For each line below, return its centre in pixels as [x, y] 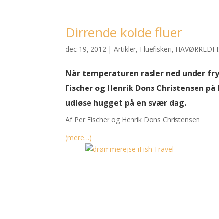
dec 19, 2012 [86, 49]
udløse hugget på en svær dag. [126, 102]
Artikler [125, 49]
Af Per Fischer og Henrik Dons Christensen [133, 119]
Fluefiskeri [156, 49]
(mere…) [79, 137]
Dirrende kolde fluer [124, 32]
